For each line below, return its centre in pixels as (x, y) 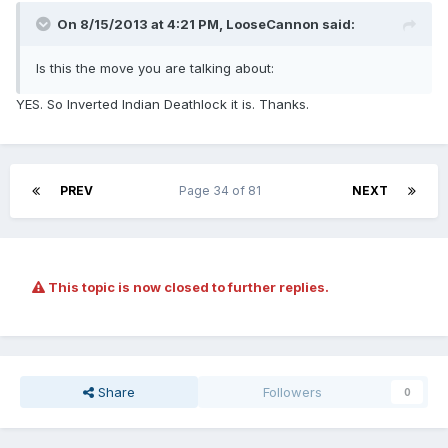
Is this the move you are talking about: (155, 68)
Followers (293, 392)
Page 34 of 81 (222, 191)
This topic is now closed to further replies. (187, 287)
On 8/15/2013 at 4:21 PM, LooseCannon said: (206, 24)
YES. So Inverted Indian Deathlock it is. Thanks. (162, 104)
